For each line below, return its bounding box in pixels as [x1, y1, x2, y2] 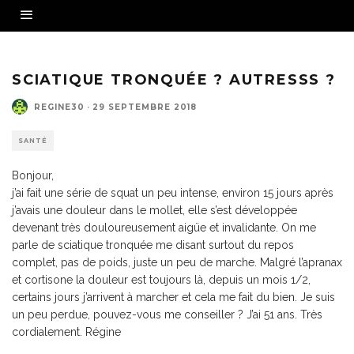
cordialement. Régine [12, 326, 121, 338]
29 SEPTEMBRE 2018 [92, 101, 197, 112]
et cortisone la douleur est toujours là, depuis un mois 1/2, [12, 273, 311, 286]
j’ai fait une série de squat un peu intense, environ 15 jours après [12, 186, 333, 199]
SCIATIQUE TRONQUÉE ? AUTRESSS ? [12, 71, 336, 88]
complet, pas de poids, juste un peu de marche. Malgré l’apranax [12, 256, 342, 269]
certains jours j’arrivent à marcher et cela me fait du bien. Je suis [12, 291, 335, 303]
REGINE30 [34, 101, 85, 112]
